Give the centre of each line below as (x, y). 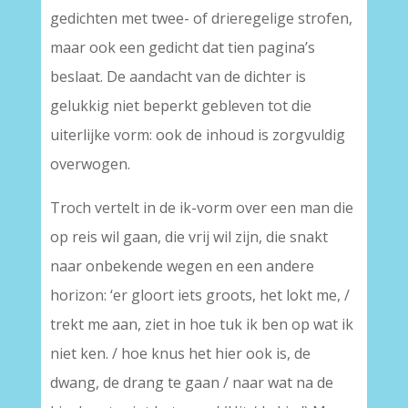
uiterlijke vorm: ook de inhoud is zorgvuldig (197, 135)
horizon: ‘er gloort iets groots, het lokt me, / (199, 295)
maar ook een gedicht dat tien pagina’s (182, 47)
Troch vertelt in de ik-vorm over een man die (201, 208)
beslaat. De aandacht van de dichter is (178, 76)
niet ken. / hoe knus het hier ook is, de (180, 353)
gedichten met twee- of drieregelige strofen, (201, 18)
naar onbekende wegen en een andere (182, 266)
